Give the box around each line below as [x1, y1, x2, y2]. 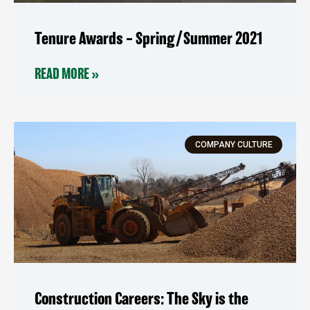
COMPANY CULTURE [194, 140, 273, 150]
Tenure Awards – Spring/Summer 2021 [35, 30, 263, 48]
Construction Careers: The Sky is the [35, 291, 248, 308]
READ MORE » [35, 67, 99, 82]
